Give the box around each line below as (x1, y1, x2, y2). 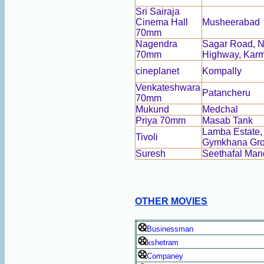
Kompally (202, 66, 242, 76)
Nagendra (136, 39, 177, 49)
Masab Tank (202, 115, 253, 126)
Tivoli (136, 132, 158, 142)
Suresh (136, 148, 166, 159)
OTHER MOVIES (135, 196, 207, 206)
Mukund (136, 104, 169, 114)
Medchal (202, 104, 238, 114)
